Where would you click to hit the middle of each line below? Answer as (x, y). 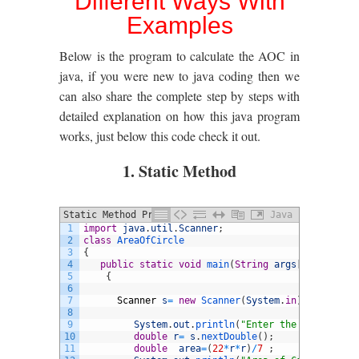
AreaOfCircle (151, 240)
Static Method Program (122, 215)
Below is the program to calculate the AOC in (179, 56)
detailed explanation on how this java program (179, 116)
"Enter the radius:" (294, 325)
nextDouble (229, 337)
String (252, 264)
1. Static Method (179, 171)
